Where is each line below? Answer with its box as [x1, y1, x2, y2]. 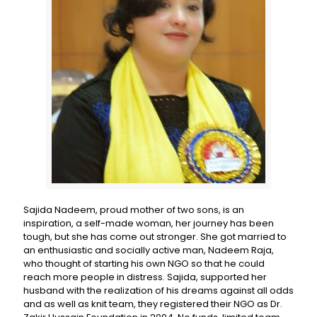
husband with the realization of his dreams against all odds [23, 284, 294, 297]
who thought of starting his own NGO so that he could [23, 257, 265, 270]
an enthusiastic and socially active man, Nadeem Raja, [23, 243, 274, 257]
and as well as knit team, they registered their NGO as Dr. [23, 297, 282, 311]
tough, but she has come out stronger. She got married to [23, 230, 287, 243]
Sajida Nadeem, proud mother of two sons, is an [23, 203, 244, 217]
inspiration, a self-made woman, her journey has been [23, 217, 274, 230]
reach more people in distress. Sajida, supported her [23, 270, 267, 284]
